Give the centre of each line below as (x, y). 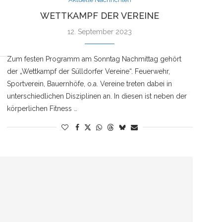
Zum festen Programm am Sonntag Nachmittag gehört (94, 59)
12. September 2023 (100, 31)
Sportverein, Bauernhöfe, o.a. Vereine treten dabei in (89, 83)
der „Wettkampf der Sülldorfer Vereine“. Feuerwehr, (88, 71)
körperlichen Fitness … (42, 108)
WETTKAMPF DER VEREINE (100, 15)
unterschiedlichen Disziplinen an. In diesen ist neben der (97, 96)
